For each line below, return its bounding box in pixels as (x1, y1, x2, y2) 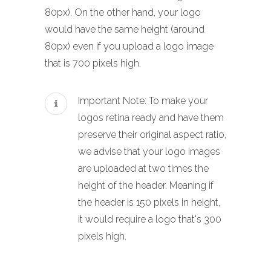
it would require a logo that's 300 (78, 214, 221, 226)
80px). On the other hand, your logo (45, 6, 201, 18)
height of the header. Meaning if (78, 180, 214, 192)
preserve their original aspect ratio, (78, 129, 226, 141)
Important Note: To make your (78, 95, 208, 107)
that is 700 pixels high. (45, 57, 141, 69)
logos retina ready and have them (78, 112, 224, 124)
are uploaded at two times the (78, 163, 209, 175)
